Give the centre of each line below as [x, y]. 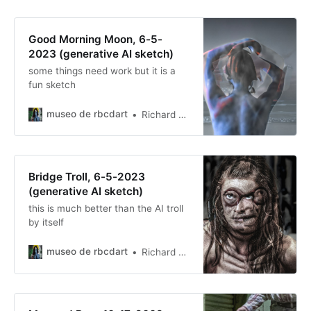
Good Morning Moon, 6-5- [95, 39]
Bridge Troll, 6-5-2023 [86, 176]
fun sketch [52, 84]
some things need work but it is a [102, 70]
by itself [46, 222]
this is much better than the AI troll [106, 208]
